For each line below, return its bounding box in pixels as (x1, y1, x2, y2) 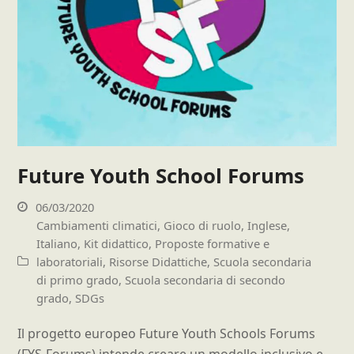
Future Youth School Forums (17, 161, 305, 190)
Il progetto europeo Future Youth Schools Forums (17, 324, 316, 342)
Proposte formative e (155, 235, 270, 251)
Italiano (36, 235, 78, 251)
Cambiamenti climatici (36, 217, 158, 233)
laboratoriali (36, 253, 104, 269)
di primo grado (36, 271, 119, 288)
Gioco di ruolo (164, 217, 242, 233)
